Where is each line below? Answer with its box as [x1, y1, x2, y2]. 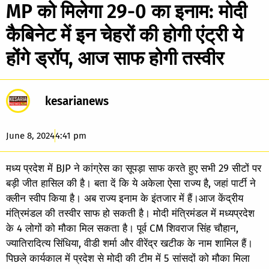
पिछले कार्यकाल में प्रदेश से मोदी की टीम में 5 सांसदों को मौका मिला [6, 252, 250, 265]
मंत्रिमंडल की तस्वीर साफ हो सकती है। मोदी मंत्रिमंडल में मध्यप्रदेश [6, 207, 255, 220]
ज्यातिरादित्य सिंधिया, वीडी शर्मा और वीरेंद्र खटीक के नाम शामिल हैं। [6, 237, 253, 250]
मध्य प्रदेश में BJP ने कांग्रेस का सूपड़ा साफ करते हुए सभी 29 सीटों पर [6, 162, 261, 175]
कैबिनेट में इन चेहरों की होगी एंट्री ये [6, 23, 243, 46]
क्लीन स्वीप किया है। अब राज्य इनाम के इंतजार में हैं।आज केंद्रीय [6, 192, 243, 205]
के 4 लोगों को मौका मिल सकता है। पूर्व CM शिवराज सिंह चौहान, [6, 222, 238, 235]
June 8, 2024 [6, 130, 55, 141]
